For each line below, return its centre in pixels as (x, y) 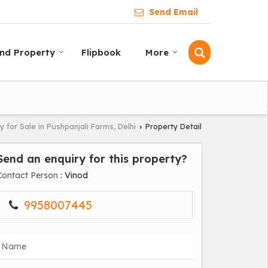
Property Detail (172, 127)
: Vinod (73, 176)
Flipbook (101, 53)
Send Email (173, 12)
